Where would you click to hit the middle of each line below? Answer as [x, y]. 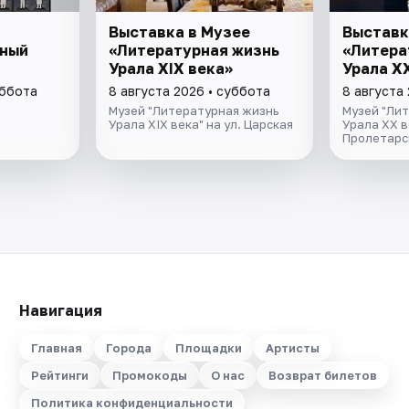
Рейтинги [59, 375]
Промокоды [149, 375]
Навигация [60, 310]
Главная [56, 348]
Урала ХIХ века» [171, 68]
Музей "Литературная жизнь [194, 110]
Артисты [292, 348]
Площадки [208, 348]
